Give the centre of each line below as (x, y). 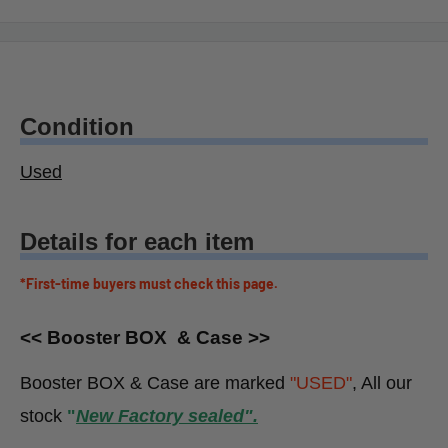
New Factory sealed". (167, 416)
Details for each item (137, 242)
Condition (77, 126)
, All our (382, 383)
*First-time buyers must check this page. (149, 284)
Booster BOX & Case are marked (155, 383)
